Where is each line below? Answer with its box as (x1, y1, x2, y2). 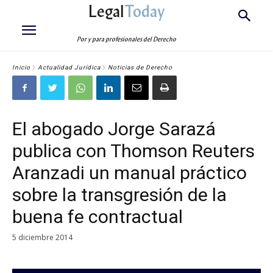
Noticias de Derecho (108, 64, 172, 71)
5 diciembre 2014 (12, 232, 73, 243)
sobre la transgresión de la (12, 184, 227, 205)
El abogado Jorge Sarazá (12, 118, 216, 140)
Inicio (12, 64, 30, 71)
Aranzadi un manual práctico (12, 162, 247, 183)
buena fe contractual (12, 206, 183, 227)
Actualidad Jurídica (38, 64, 101, 71)
